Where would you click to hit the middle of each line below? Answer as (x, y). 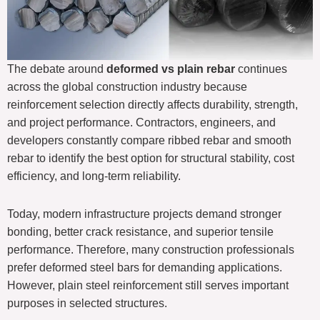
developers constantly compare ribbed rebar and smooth (149, 141)
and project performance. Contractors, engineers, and (141, 123)
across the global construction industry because (127, 87)
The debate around (57, 69)
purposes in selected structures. (87, 304)
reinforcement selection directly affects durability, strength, (152, 105)
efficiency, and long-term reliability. (94, 176)
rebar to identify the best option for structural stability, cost (151, 159)
